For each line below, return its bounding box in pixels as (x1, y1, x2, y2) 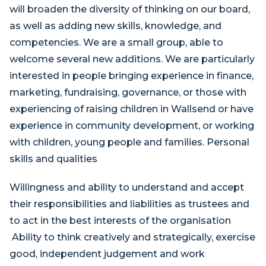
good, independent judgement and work (9, 248, 205, 259)
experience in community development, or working (9, 120, 254, 131)
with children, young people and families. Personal (9, 137, 249, 148)
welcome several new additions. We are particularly (9, 53, 255, 65)
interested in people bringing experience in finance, (9, 70, 254, 81)
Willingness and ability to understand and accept (9, 182, 244, 193)
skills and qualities (9, 153, 97, 164)
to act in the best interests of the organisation (9, 215, 231, 226)
